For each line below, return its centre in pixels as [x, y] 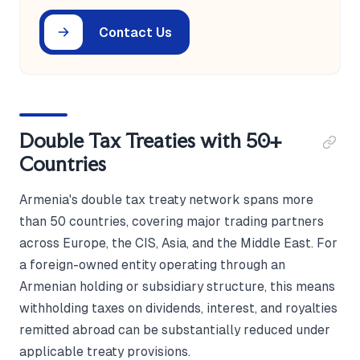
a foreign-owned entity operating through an [152, 265]
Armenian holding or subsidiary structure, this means [177, 287]
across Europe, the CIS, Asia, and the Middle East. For [178, 243]
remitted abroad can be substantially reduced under [175, 330]
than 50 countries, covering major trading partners [172, 222]
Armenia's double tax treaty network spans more [166, 200]
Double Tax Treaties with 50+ [150, 141]
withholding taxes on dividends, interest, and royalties [178, 309]
